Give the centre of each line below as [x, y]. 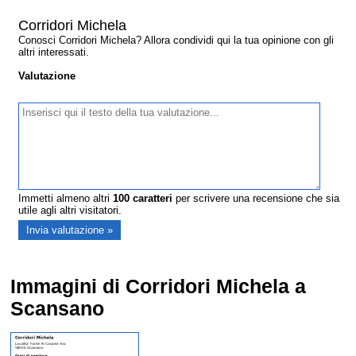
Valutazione [47, 76]
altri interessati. [54, 52]
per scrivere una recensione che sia [256, 199]
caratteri [151, 199]
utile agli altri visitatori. [70, 211]
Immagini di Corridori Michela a [159, 287]
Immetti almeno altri [66, 199]
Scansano [58, 309]
